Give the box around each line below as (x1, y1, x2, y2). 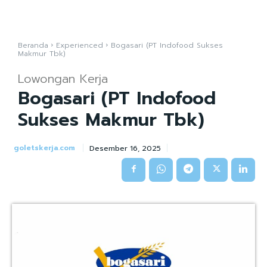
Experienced (56, 39, 103, 51)
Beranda (18, 39, 48, 51)
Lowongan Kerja (18, 69, 108, 88)
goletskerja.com (14, 142, 75, 153)
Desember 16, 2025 (89, 142, 161, 154)
